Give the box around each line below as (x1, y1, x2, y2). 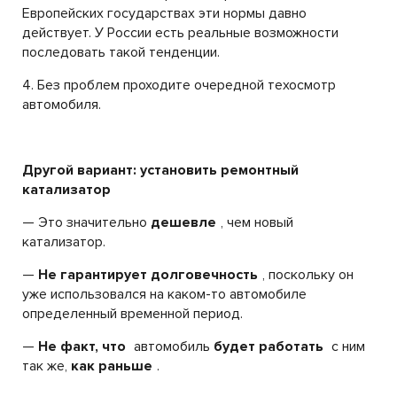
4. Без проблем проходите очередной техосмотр (22, 75, 336, 94)
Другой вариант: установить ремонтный (22, 160, 299, 179)
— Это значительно (22, 213, 151, 231)
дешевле (151, 213, 216, 231)
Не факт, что (35, 337, 126, 355)
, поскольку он (262, 265, 354, 284)
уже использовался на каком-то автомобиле (22, 284, 307, 303)
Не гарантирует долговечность (38, 265, 258, 284)
